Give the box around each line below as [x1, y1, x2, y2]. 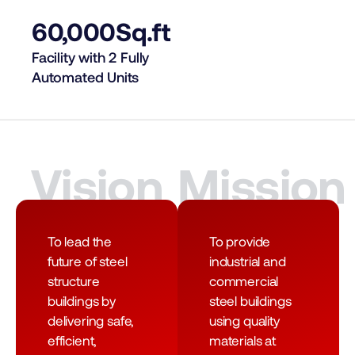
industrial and [209, 252, 286, 269]
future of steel [48, 252, 128, 269]
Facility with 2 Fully [32, 48, 150, 67]
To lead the [48, 232, 113, 249]
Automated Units [32, 68, 139, 86]
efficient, [48, 331, 97, 348]
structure [48, 272, 100, 288]
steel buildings [209, 292, 292, 308]
